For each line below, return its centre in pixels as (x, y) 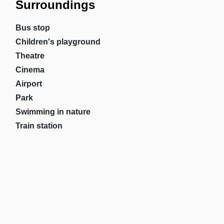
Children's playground (58, 42)
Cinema (30, 70)
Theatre (30, 56)
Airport (28, 84)
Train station (39, 126)
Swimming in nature (53, 112)
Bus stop (32, 28)
